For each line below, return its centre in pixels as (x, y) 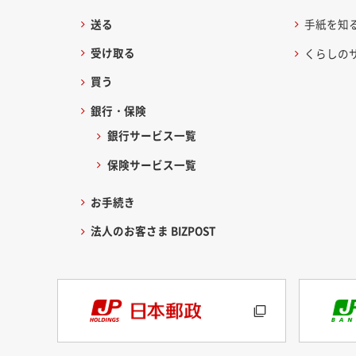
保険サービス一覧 (151, 164)
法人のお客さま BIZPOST (154, 231)
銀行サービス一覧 (151, 135)
